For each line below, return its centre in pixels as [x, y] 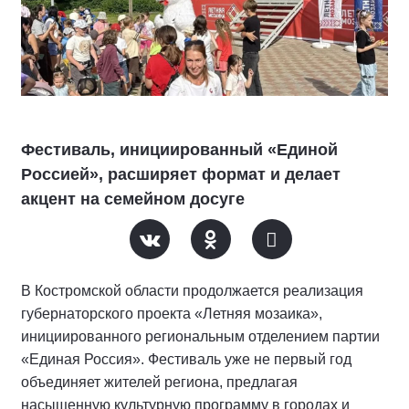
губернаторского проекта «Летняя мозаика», [172, 313]
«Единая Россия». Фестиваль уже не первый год [186, 359]
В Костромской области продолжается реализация [192, 290]
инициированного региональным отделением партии [200, 336]
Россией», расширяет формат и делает [181, 174]
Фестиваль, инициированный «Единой [179, 149]
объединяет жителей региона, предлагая [159, 382]
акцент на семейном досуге [133, 199]
